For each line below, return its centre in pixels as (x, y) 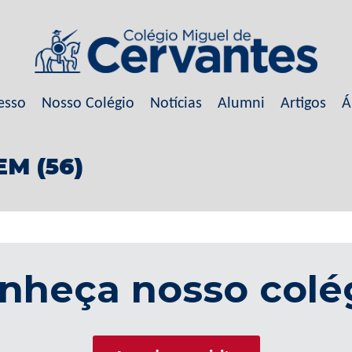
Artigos (303, 104)
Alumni (241, 104)
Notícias (176, 104)
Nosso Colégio (88, 104)
